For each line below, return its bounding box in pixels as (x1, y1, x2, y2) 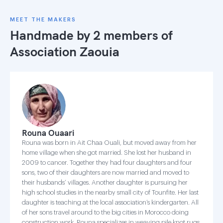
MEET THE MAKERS (10, 17, 76, 22)
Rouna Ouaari (22, 127, 74, 138)
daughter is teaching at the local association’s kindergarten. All (22, 199, 199, 206)
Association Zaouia (10, 43, 119, 60)
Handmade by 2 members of (10, 27, 173, 43)
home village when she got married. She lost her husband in (22, 149, 191, 156)
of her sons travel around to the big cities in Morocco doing (22, 209, 189, 216)
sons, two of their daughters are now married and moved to (22, 169, 189, 176)
